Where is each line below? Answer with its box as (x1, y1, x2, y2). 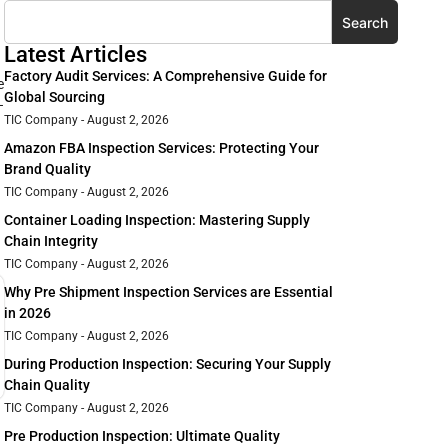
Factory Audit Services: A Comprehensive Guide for (4, 68, 327, 85)
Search (342, 13, 388, 31)
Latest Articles (4, 42, 147, 68)
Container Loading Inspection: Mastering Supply (4, 212, 310, 229)
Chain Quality (4, 377, 90, 394)
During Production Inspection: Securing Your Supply (4, 356, 331, 373)
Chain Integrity (4, 233, 98, 250)
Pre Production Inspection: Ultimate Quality (4, 428, 280, 445)
